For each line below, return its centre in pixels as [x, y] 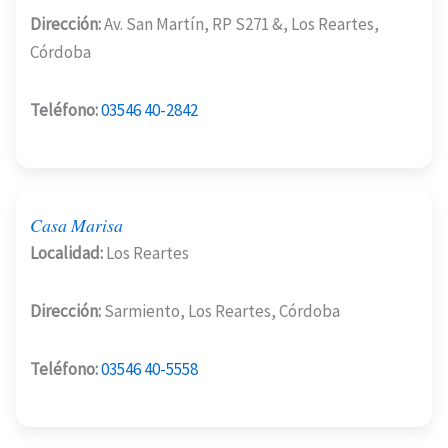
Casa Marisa [76, 225]
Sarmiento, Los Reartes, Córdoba [220, 311]
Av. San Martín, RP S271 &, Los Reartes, [240, 24]
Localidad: [66, 253]
